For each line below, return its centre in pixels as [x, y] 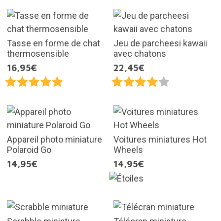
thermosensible [38, 53]
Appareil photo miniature [54, 139]
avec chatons [140, 53]
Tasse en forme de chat [53, 43]
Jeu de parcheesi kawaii [160, 43]
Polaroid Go [29, 149]
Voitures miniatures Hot [160, 139]
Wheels [128, 149]
